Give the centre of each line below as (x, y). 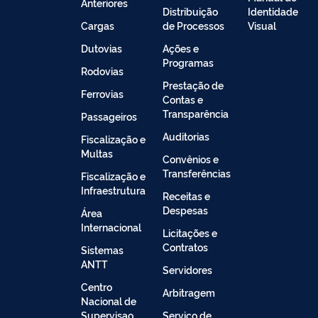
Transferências (197, 173)
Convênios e (191, 159)
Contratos (185, 247)
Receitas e (186, 196)
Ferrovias (102, 94)
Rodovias (102, 71)
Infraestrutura (113, 190)
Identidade (273, 11)
